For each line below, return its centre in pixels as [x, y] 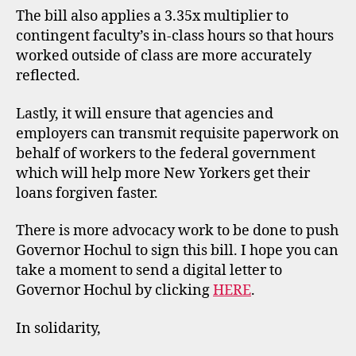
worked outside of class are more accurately [164, 56]
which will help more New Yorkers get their [163, 173]
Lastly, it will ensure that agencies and [145, 114]
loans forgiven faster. [87, 193]
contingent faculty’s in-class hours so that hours [175, 36]
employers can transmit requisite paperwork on [178, 133]
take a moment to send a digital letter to [149, 271]
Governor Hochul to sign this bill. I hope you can [177, 251]
